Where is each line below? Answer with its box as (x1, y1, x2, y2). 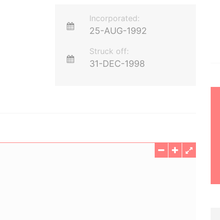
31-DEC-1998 (89, 58, 145, 69)
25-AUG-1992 (89, 26, 147, 36)
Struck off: (89, 46, 129, 56)
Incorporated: (89, 13, 140, 23)
